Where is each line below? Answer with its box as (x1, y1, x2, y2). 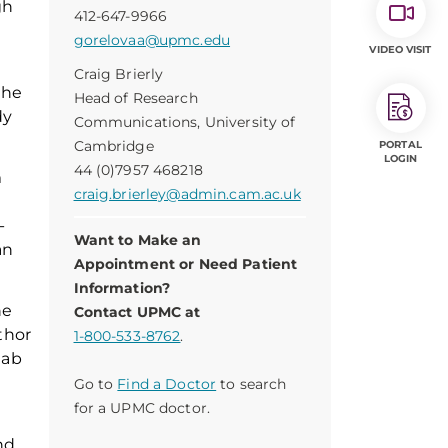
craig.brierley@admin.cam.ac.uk (73, 185, 301, 203)
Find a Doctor (117, 375, 217, 393)
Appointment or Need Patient (73, 255, 298, 273)
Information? (73, 279, 171, 297)
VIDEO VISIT (369, 43, 432, 56)
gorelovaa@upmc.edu (73, 31, 231, 49)
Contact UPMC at (73, 303, 201, 321)
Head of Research (73, 89, 198, 107)
